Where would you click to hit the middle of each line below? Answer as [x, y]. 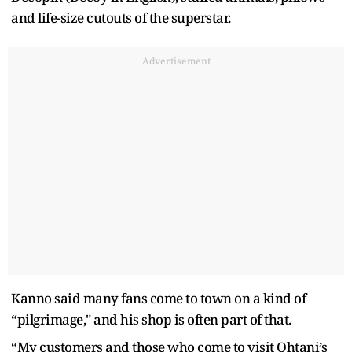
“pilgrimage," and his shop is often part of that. [151, 319]
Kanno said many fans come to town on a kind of [158, 298]
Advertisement [176, 60]
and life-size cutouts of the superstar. [121, 17]
